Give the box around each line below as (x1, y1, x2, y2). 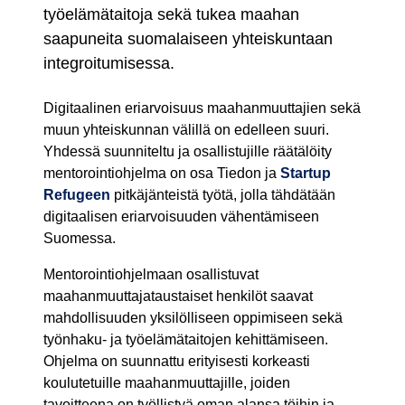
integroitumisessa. (43, 54, 174, 73)
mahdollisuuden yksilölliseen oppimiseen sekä (43, 310, 343, 326)
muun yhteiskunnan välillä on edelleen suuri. (43, 122, 329, 138)
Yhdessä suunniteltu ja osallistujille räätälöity (43, 144, 332, 160)
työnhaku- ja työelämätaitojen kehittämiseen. (43, 332, 328, 348)
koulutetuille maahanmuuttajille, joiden (43, 375, 290, 391)
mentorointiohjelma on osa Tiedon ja (43, 165, 280, 182)
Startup (280, 165, 331, 182)
